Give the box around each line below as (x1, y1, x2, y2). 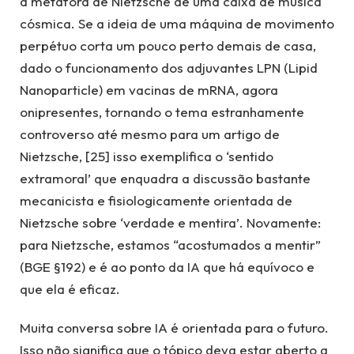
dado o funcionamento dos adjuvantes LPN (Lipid (20, 59, 318, 77)
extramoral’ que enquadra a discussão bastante (20, 170, 311, 187)
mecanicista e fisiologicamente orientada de (20, 192, 292, 209)
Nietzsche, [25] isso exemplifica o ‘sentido (20, 148, 273, 165)
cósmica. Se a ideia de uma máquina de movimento (20, 15, 334, 32)
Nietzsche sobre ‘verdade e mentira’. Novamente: (20, 214, 321, 232)
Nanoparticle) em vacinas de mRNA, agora (20, 81, 278, 99)
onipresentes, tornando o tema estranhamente (20, 104, 304, 121)
